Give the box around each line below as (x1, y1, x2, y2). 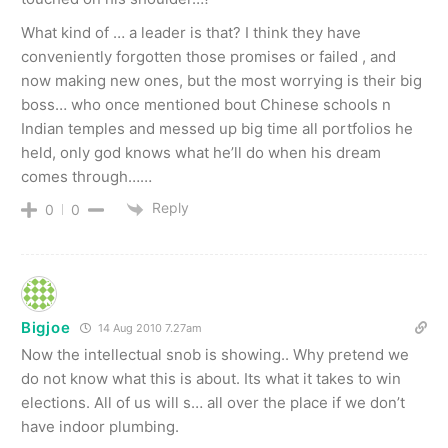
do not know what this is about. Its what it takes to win (21, 368, 401, 388)
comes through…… (21, 167, 152, 187)
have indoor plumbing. (21, 416, 179, 436)
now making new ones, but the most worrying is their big (21, 71, 422, 91)
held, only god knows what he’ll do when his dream (21, 143, 381, 163)
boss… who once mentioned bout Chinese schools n (21, 95, 391, 115)
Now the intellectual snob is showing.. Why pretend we (21, 344, 409, 364)
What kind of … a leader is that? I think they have (21, 23, 361, 43)
